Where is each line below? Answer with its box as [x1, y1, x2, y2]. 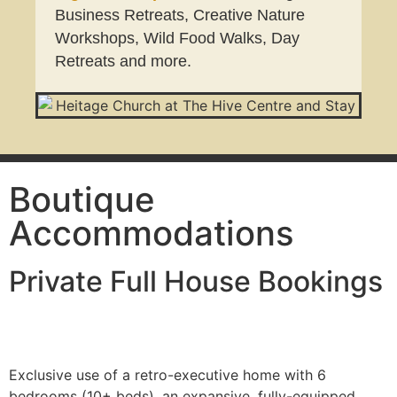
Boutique [9, 179, 155, 221]
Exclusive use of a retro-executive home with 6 [9, 366, 326, 385]
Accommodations [9, 213, 294, 254]
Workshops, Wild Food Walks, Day [55, 28, 300, 47]
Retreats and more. [55, 51, 192, 70]
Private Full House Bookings [9, 264, 383, 300]
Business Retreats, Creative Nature [55, 5, 306, 24]
